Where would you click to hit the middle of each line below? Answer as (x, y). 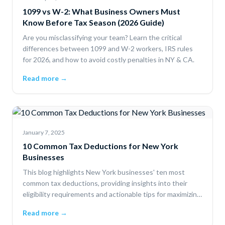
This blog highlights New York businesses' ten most (104, 172)
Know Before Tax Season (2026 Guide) (93, 22)
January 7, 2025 (44, 132)
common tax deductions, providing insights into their (105, 183)
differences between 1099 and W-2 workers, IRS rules (108, 48)
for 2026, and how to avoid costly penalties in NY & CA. (108, 60)
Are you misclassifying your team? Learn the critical (102, 37)
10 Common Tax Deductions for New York (100, 146)
